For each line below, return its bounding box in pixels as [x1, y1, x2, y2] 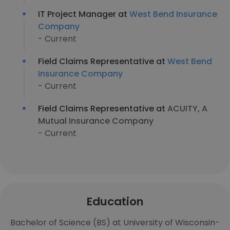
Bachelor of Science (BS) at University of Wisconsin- [10, 217, 220, 228]
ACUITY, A [167, 103, 207, 114]
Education [86, 194, 144, 209]
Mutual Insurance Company [38, 115, 154, 127]
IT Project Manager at [38, 8, 129, 20]
